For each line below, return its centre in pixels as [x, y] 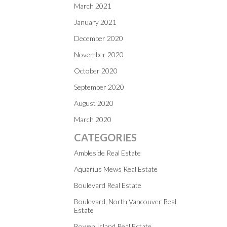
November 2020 [99, 54]
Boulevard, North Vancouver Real [125, 201]
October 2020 [96, 71]
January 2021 [95, 22]
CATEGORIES [105, 137]
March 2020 [93, 119]
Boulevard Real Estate [108, 185]
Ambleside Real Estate [107, 153]
